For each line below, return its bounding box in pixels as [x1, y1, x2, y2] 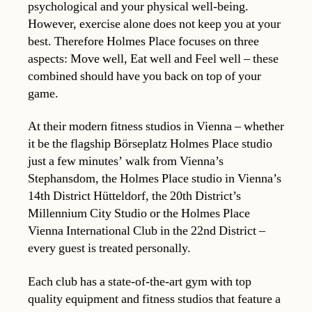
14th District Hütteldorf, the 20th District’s [28, 188, 241, 205]
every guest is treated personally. [28, 240, 191, 257]
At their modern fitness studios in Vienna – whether [28, 118, 284, 135]
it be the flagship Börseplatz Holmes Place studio [28, 136, 272, 153]
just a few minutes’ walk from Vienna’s [28, 153, 224, 170]
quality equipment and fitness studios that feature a [28, 290, 281, 307]
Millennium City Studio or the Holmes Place [28, 205, 250, 222]
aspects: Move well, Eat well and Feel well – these [28, 50, 279, 67]
